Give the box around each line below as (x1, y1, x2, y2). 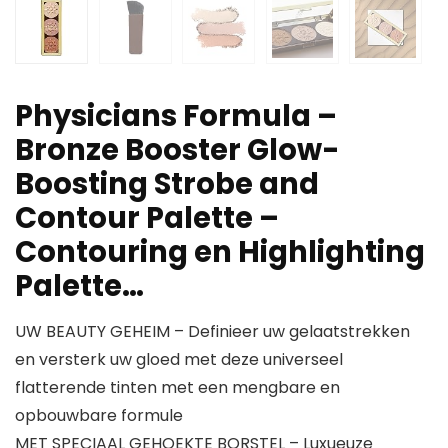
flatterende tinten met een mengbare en (15, 376, 340, 400)
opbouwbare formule (15, 404, 183, 428)
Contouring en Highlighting (15, 232, 425, 273)
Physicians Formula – (15, 96, 337, 137)
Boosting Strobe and (15, 164, 319, 205)
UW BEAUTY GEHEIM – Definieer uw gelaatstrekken (15, 320, 410, 344)
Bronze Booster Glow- (15, 130, 340, 171)
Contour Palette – (15, 198, 279, 239)
